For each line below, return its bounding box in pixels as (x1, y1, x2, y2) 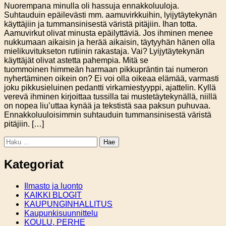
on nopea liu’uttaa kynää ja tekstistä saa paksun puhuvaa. (4, 101, 210, 110)
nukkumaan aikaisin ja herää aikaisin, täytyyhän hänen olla (4, 38, 215, 47)
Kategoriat (4, 157, 64, 172)
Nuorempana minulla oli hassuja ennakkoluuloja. (4, 2, 179, 11)
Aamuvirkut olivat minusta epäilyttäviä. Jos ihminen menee (4, 29, 213, 38)
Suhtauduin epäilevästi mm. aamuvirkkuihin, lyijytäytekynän (4, 11, 217, 20)
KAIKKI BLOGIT (24, 191, 82, 200)
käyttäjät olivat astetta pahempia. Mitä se (4, 56, 148, 65)
